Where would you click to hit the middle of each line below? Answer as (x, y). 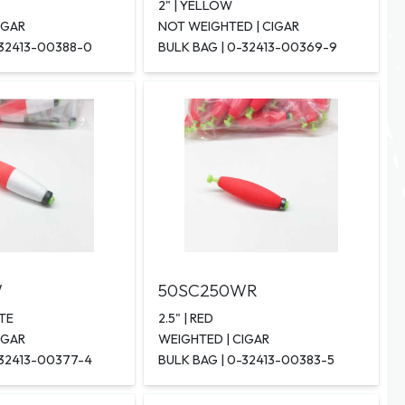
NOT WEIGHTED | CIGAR (228, 27)
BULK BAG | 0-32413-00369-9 (247, 47)
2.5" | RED (185, 319)
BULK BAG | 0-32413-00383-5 (246, 360)
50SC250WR (207, 291)
